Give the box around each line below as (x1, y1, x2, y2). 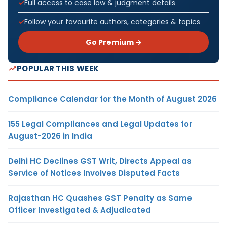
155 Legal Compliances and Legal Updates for (8, 118, 192, 129)
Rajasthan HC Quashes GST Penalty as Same (8, 192, 192, 203)
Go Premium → (85, 36, 142, 47)
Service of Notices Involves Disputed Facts (8, 167, 180, 178)
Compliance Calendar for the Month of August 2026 (8, 93, 217, 104)
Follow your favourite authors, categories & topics (24, 16, 200, 27)
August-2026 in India (8, 130, 92, 141)
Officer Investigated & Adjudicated (8, 204, 151, 215)
